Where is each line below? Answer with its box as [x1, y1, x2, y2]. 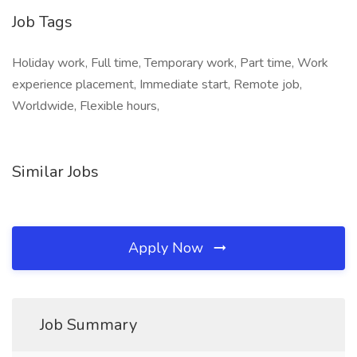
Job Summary [40, 314, 137, 335]
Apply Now [128, 238, 207, 257]
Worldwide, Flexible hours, [12, 97, 159, 115]
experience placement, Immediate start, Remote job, [12, 76, 302, 93]
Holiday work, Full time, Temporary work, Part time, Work [12, 54, 328, 72]
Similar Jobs [12, 161, 99, 182]
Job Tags [12, 11, 73, 33]
